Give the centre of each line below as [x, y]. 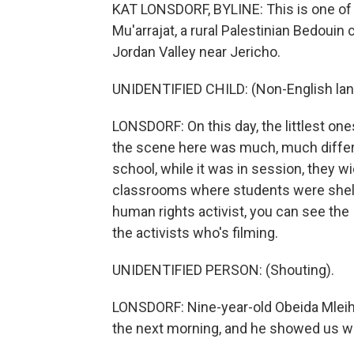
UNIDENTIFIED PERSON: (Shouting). [223, 270]
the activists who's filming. [195, 233]
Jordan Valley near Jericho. [196, 52]
